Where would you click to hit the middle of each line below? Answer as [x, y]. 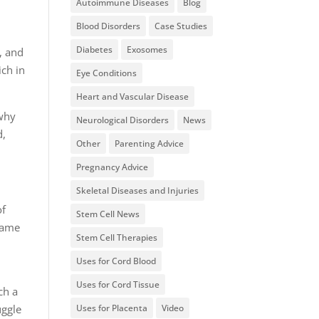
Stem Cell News [108, 214]
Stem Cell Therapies [116, 237]
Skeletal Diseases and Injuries [137, 190]
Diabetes [94, 49]
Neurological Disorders [122, 120]
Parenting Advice [149, 143]
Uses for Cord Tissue [117, 284]
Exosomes [147, 49]
